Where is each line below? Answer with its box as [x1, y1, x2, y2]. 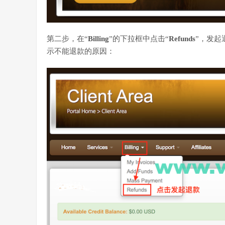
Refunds [169, 34, 195, 43]
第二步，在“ [47, 34, 88, 43]
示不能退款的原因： [47, 47, 115, 55]
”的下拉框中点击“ [109, 34, 169, 43]
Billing [88, 34, 109, 43]
